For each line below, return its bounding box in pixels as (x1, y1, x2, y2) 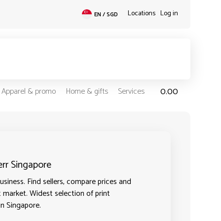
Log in (160, 8, 178, 19)
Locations (127, 8, 155, 19)
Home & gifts (65, 85, 108, 99)
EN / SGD (94, 10, 118, 19)
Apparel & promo (1, 85, 56, 99)
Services (117, 85, 145, 99)
